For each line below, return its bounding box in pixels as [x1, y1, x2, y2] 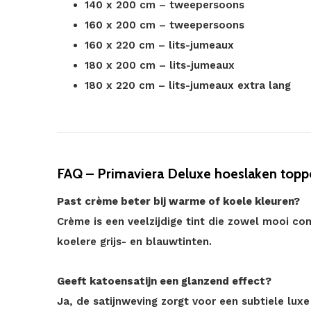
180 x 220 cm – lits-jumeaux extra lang [85, 79, 291, 92]
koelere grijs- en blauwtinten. [57, 235, 212, 248]
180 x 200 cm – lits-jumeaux [85, 59, 235, 72]
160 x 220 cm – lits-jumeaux [85, 39, 234, 51]
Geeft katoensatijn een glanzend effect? [57, 275, 271, 287]
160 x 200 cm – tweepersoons [85, 19, 244, 31]
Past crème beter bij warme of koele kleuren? [57, 195, 300, 208]
